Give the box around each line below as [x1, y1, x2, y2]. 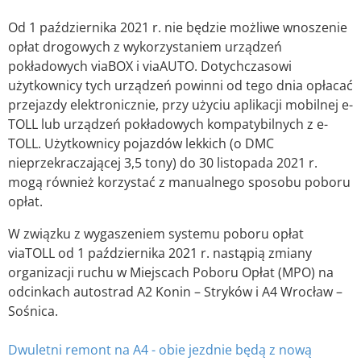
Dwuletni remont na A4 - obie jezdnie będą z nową [8, 341, 312, 359]
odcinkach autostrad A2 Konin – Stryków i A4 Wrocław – [8, 283, 342, 301]
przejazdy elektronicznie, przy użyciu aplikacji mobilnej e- [8, 96, 353, 114]
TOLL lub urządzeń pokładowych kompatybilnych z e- [8, 115, 328, 134]
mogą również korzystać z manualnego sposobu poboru [8, 173, 351, 192]
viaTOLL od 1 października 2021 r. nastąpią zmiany [8, 244, 312, 263]
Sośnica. [8, 302, 58, 321]
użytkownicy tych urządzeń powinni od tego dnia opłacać [8, 77, 353, 95]
